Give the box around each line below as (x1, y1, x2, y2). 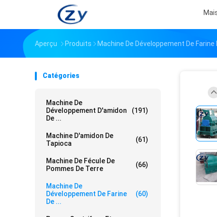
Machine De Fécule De (46, 157, 115, 165)
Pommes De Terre (46, 165, 103, 172)
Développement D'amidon (46, 107, 127, 114)
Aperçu (35, 40, 57, 47)
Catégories (43, 72, 79, 79)
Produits (65, 40, 92, 47)
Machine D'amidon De (46, 132, 113, 139)
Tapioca (46, 139, 72, 147)
